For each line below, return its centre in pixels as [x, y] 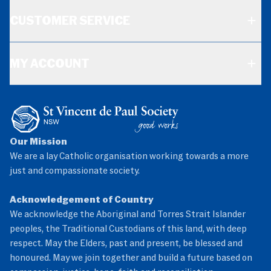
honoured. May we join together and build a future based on [131, 257]
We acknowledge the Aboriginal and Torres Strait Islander [128, 213]
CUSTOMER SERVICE [70, 20]
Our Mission [38, 141]
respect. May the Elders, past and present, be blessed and [126, 242]
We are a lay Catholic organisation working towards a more [129, 155]
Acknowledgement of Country [82, 199]
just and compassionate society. [75, 170]
